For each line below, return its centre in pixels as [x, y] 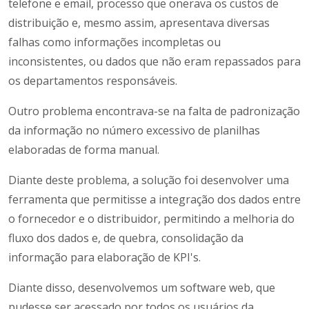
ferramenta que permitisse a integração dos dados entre [154, 200]
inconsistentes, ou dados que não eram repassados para [154, 62]
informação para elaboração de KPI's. [104, 258]
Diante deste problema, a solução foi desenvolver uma [149, 180]
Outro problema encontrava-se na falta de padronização [154, 111]
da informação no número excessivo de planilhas [134, 131]
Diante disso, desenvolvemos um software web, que [142, 288]
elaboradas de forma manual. [84, 150]
